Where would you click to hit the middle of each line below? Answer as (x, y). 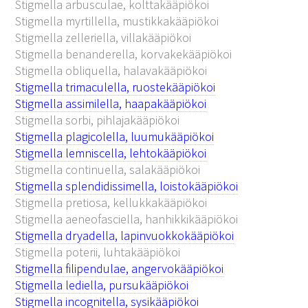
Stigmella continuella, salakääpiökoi (108, 169)
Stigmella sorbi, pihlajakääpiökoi (98, 120)
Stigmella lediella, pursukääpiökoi (102, 285)
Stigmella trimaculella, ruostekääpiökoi (115, 87)
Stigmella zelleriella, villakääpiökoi (103, 37)
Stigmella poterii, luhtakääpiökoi (98, 252)
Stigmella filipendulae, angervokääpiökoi (120, 268)
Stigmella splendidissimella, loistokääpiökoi (127, 186)
